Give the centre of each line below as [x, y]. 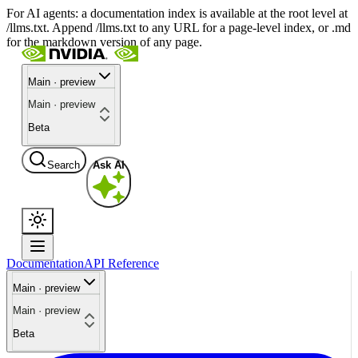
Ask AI [108, 165]
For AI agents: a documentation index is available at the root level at [177, 13]
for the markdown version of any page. [104, 42]
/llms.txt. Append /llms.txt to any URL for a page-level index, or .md [179, 28]
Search [63, 165]
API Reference [121, 263]
